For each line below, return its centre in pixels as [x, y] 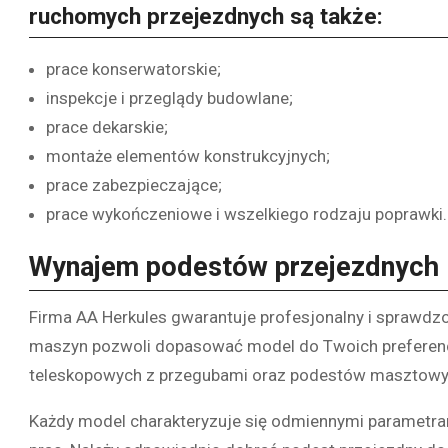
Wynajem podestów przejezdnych [234, 267]
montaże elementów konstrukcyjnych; [188, 156]
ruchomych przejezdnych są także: [206, 17]
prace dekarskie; [107, 127]
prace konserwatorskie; [133, 69]
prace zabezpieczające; [134, 185]
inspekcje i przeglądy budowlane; [169, 98]
